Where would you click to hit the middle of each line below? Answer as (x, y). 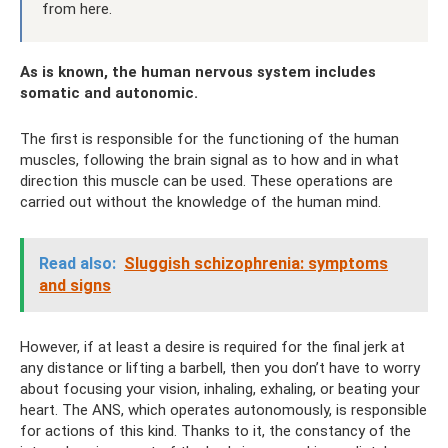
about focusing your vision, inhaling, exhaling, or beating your (220, 388)
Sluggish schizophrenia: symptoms (256, 263)
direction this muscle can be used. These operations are (206, 180)
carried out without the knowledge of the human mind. (200, 201)
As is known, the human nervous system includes (198, 71)
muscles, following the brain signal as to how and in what (209, 159)
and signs (75, 285)
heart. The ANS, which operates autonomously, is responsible (223, 409)
